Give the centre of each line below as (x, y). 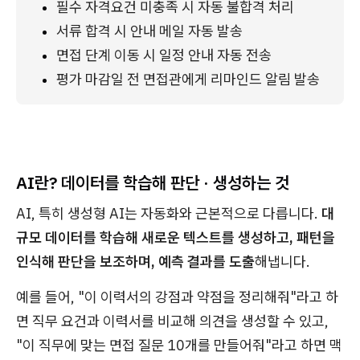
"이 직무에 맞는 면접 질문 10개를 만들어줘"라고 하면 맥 (179, 345)
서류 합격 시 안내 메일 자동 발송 (149, 31)
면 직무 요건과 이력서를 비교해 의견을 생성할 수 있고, (172, 321)
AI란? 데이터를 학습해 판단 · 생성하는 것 (153, 182)
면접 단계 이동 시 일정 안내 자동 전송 (164, 55)
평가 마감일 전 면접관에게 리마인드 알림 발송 (188, 79)
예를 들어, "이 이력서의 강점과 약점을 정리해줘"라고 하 (177, 297)
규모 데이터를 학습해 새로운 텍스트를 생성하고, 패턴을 (176, 237)
